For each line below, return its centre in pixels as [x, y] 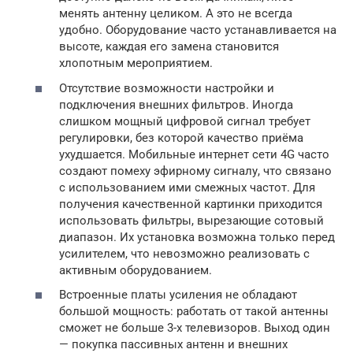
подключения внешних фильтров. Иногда [176, 104]
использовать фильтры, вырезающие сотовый [191, 220]
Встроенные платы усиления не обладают [178, 295]
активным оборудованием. [136, 270]
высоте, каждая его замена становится [169, 46]
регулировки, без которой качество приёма [181, 137]
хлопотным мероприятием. [136, 63]
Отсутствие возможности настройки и [167, 88]
